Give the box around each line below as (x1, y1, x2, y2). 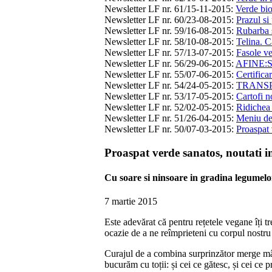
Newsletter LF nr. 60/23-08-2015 (104, 14, 231, 25)
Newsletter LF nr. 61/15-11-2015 (104, 3, 231, 14)
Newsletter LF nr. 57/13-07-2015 (104, 47, 231, 58)
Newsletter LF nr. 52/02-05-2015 (104, 101, 231, 112)
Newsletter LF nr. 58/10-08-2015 (104, 36, 231, 47)
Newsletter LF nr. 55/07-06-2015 (104, 69, 231, 80)
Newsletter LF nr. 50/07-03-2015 (104, 123, 231, 134)
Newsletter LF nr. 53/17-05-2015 (104, 90, 231, 101)
